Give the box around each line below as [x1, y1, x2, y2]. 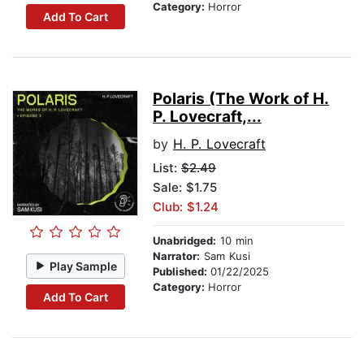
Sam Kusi [200, 249, 250, 263]
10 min [216, 234, 253, 248]
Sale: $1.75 [153, 180, 217, 196]
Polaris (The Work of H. [153, 89, 329, 109]
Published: [153, 265, 210, 279]
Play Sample [50, 258, 118, 273]
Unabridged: [153, 234, 216, 248]
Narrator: [153, 249, 200, 263]
